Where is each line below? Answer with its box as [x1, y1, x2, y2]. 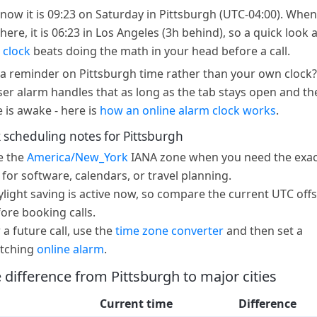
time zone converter [115, 222, 224, 238]
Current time [100, 296, 173, 312]
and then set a [224, 222, 303, 238]
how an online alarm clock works [100, 102, 276, 118]
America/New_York [27, 149, 128, 165]
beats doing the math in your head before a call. [30, 43, 290, 59]
